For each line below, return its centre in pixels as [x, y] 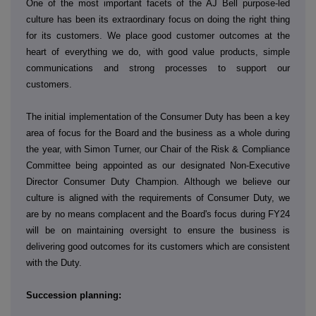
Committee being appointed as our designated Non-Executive [158, 165]
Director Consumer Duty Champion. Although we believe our [158, 181]
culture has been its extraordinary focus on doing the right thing [158, 19]
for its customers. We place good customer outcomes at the [158, 35]
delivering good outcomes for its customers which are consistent [158, 246]
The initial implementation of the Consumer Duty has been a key [158, 116]
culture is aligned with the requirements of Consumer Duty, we [158, 197]
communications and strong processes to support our [158, 68]
